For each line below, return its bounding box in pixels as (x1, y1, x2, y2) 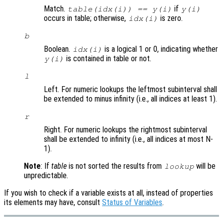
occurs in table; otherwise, (44, 13, 128, 23)
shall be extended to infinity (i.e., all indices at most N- (44, 134, 213, 144)
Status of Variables (102, 198, 162, 208)
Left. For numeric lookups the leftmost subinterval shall (44, 85, 217, 95)
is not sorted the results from (67, 161, 164, 171)
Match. (44, 4, 67, 14)
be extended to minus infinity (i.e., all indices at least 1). (44, 94, 217, 104)
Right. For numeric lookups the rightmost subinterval (44, 125, 207, 135)
